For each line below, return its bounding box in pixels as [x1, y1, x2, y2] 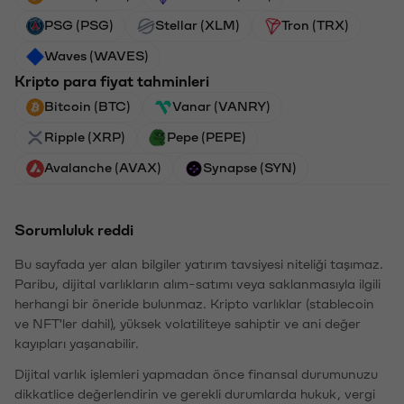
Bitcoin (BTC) [44, 100, 131, 114]
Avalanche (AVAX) [44, 161, 161, 175]
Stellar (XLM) [155, 19, 240, 32]
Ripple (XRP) [44, 131, 125, 144]
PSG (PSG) [44, 19, 114, 32]
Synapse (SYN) [203, 161, 297, 175]
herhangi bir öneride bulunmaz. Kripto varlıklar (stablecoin [14, 298, 374, 311]
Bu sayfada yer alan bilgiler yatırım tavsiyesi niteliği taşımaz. [14, 258, 383, 271]
